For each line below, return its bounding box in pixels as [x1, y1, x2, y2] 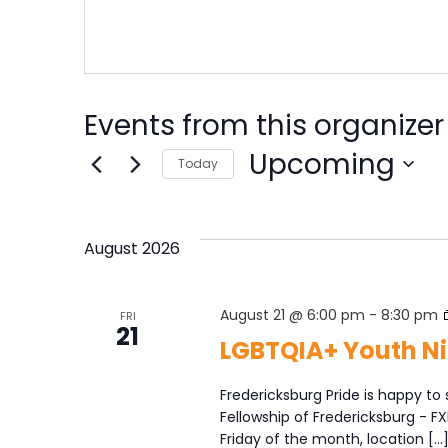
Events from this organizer [84, 105, 444, 145]
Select [248, 178, 311, 207]
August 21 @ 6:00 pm [219, 304, 365, 325]
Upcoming [249, 144, 395, 184]
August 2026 [84, 236, 180, 260]
